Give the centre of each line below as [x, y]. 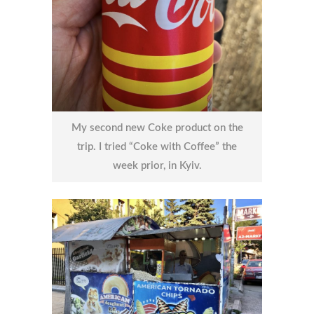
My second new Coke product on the [157, 128]
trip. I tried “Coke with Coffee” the [157, 147]
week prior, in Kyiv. [157, 166]
